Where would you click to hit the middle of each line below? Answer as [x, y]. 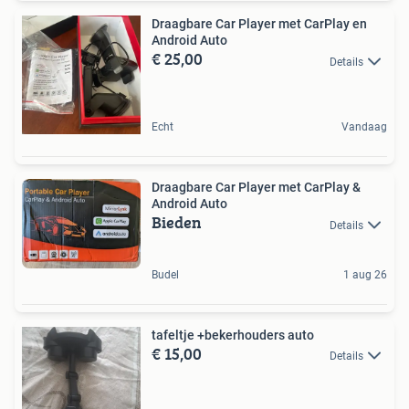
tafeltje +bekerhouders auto [233, 335]
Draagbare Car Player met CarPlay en [259, 24]
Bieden [177, 223]
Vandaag [364, 127]
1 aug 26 [365, 274]
